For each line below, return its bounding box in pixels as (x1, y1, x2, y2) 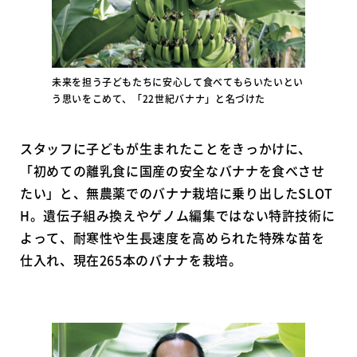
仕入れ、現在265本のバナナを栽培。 (20, 249, 242, 269)
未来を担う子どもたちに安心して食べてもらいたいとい (52, 74, 304, 89)
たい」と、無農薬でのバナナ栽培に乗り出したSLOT (20, 182, 334, 202)
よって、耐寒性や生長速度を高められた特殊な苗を (20, 227, 325, 247)
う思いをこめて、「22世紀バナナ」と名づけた (52, 91, 266, 106)
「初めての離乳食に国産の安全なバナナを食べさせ (20, 160, 325, 180)
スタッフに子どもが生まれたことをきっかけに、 (20, 138, 312, 158)
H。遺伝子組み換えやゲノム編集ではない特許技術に (20, 205, 335, 225)
